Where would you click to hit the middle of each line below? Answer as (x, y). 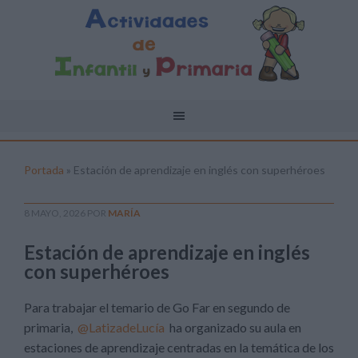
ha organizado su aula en (233, 327)
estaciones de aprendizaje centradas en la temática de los (179, 347)
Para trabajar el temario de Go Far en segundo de (157, 307)
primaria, (51, 327)
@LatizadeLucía (121, 327)
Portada (44, 170)
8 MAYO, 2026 (55, 213)
